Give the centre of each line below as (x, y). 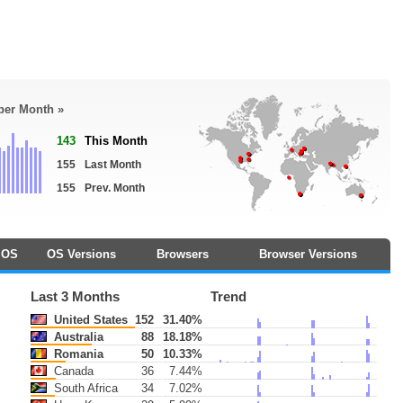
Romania (77, 354)
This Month (116, 141)
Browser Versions (308, 254)
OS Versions (81, 254)
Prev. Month (115, 188)
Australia (77, 337)
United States (90, 320)
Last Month (113, 165)
